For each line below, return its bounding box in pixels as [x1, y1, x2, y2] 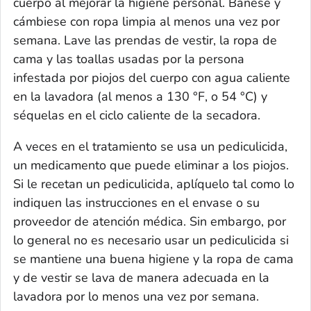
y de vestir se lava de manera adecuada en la [13, 269, 269, 287]
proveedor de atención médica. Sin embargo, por [13, 213, 286, 230]
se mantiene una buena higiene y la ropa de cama [13, 251, 294, 268]
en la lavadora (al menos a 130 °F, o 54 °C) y [13, 88, 267, 106]
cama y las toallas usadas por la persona [13, 51, 244, 68]
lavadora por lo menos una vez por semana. [13, 288, 259, 305]
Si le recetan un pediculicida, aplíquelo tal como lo [13, 176, 294, 193]
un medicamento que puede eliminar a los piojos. [13, 157, 289, 174]
